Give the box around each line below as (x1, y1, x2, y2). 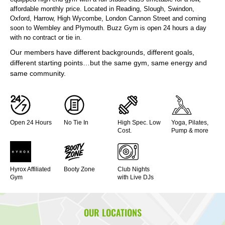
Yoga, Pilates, (171, 119, 208, 126)
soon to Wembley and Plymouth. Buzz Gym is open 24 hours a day (10, 24, 206, 32)
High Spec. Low (118, 119, 161, 126)
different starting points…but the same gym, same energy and (10, 59, 207, 67)
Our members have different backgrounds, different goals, (10, 48, 194, 57)
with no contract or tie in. (10, 34, 82, 42)
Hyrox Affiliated (10, 165, 51, 173)
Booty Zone (64, 165, 95, 173)
